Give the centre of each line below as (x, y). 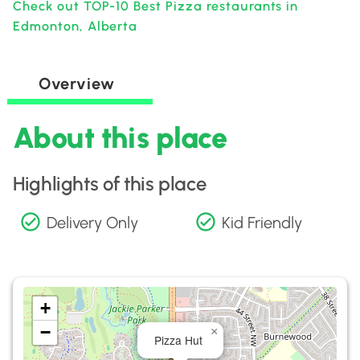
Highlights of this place (110, 184)
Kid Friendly (262, 223)
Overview (76, 84)
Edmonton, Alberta (76, 26)
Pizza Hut (178, 340)
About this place (120, 138)
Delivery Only (92, 223)
